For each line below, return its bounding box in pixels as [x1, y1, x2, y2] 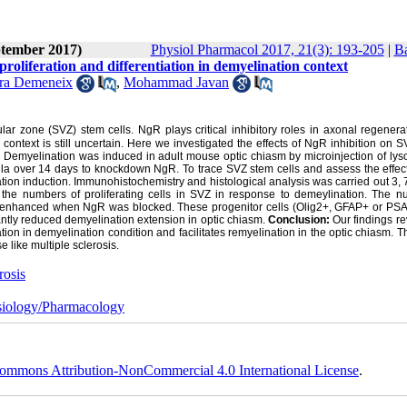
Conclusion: [268, 213, 333, 227]
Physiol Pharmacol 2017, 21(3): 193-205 [150, 42, 384, 57]
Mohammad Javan [124, 74, 229, 90]
